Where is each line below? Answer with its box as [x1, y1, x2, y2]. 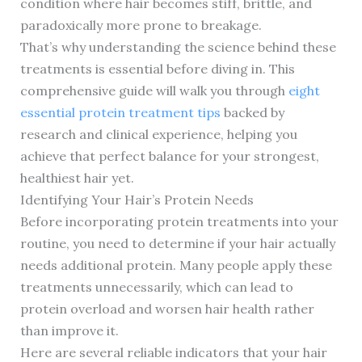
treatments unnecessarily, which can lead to [19, 278, 293, 295]
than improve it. [19, 322, 119, 339]
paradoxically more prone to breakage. [19, 16, 262, 33]
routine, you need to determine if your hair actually [19, 234, 335, 251]
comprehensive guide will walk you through [19, 82, 288, 99]
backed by [220, 103, 284, 120]
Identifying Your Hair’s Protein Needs [19, 191, 254, 208]
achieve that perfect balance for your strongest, [19, 147, 319, 164]
